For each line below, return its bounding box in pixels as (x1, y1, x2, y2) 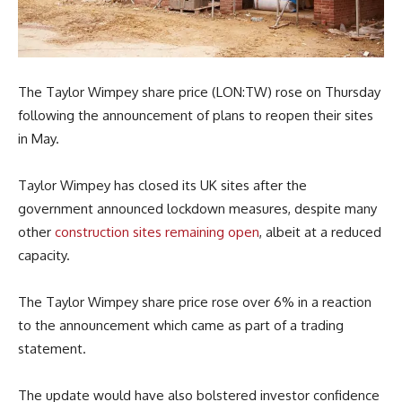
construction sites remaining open (55, 223, 259, 241)
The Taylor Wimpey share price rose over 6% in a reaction (18, 293, 371, 311)
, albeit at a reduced (259, 223, 381, 241)
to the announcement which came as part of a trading (18, 317, 344, 335)
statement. (18, 340, 86, 358)
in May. (18, 130, 59, 148)
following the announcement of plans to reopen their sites (18, 107, 373, 125)
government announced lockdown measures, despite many (18, 200, 377, 218)
